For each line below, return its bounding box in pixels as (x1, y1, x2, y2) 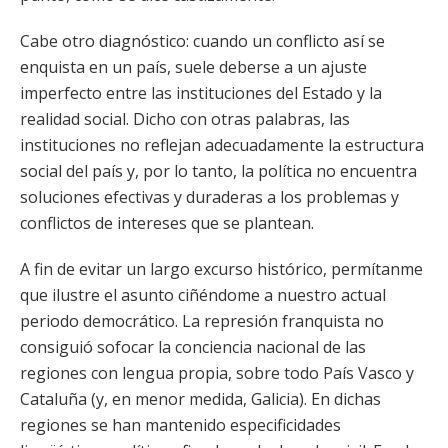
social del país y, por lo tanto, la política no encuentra (20, 160, 417, 182)
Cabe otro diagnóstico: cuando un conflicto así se (20, 30, 385, 52)
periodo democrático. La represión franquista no (20, 310, 384, 332)
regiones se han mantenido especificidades (20, 414, 341, 436)
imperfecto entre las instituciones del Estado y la (20, 82, 382, 104)
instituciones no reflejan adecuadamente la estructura (20, 134, 424, 156)
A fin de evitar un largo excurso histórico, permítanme (20, 258, 423, 280)
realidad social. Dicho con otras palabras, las (20, 108, 350, 130)
